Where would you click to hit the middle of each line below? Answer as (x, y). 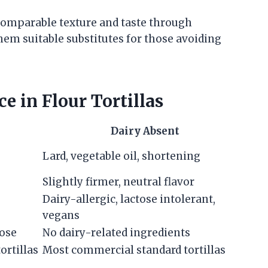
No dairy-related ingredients (116, 232)
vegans (61, 215)
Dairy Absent (145, 131)
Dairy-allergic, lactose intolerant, (129, 199)
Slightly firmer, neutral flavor (118, 182)
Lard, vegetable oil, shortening (121, 156)
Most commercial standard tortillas (134, 250)
